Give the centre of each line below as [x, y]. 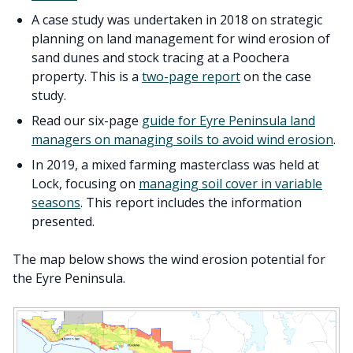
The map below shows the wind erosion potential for [169, 259]
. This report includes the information [191, 202]
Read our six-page [87, 120]
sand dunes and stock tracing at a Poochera [160, 57]
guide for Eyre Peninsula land [229, 120]
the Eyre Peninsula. [69, 278]
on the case [276, 76]
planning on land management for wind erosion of [181, 38]
